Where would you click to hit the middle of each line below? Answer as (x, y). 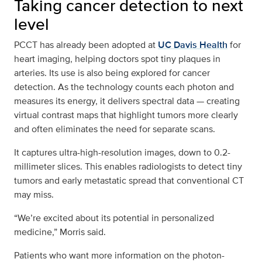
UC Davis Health (193, 45)
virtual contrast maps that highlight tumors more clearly (126, 115)
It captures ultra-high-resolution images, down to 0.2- (122, 153)
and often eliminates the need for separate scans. (115, 129)
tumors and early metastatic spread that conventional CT (129, 181)
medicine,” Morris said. (60, 232)
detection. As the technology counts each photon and (124, 87)
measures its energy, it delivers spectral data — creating (127, 101)
